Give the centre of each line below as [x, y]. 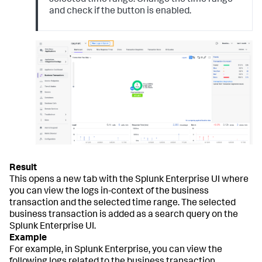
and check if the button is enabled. [120, 12]
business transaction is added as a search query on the [124, 216]
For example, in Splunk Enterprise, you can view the [116, 251]
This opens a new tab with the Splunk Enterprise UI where [129, 180]
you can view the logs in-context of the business [109, 192]
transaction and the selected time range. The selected [123, 204]
